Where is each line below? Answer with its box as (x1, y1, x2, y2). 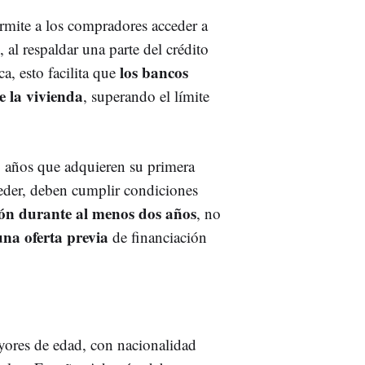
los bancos (116, 60, 188, 83)
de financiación (108, 226, 207, 247)
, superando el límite (83, 85, 209, 106)
